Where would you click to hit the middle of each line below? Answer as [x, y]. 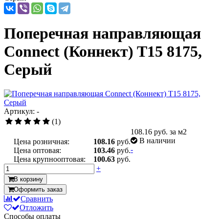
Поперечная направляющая [102, 33]
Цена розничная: [42, 141]
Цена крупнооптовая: [50, 159]
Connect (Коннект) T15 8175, [103, 52]
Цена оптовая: [37, 150]
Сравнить [37, 198]
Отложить [36, 207]
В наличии [157, 140]
